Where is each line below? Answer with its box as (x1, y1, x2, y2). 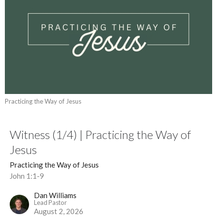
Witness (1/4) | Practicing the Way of (10, 127, 191, 142)
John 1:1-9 (10, 171, 44, 181)
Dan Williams (34, 191, 77, 200)
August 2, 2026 (34, 207, 83, 216)
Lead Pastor (34, 199, 67, 207)
